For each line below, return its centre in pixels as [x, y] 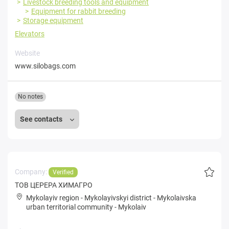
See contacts [42, 119]
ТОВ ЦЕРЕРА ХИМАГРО [54, 185]
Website [27, 53]
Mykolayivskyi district [118, 198]
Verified [63, 172]
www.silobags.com [45, 66]
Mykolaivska [177, 198]
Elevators [30, 33]
